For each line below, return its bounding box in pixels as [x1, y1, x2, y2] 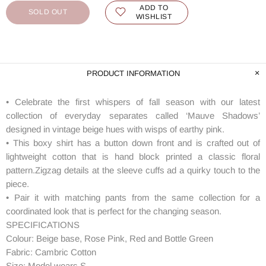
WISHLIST [135, 12, 172, 21]
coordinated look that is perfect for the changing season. [6, 205, 221, 216]
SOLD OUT [28, 8, 68, 17]
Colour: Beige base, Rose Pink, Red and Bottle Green [6, 233, 213, 243]
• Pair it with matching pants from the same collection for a [6, 192, 260, 202]
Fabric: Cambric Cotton [6, 246, 96, 257]
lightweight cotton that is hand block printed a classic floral [6, 151, 260, 161]
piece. [6, 178, 29, 189]
